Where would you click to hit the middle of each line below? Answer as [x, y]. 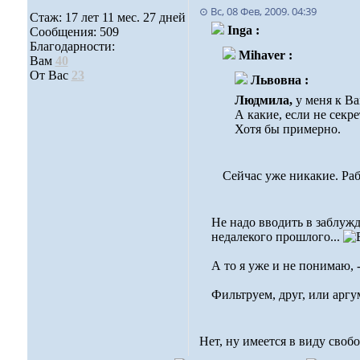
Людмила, [265, 100]
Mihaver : [266, 55]
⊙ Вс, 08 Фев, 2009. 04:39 [258, 11]
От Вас [50, 75]
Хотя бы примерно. [287, 129]
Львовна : [279, 80]
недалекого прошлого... [277, 237]
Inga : [243, 30]
